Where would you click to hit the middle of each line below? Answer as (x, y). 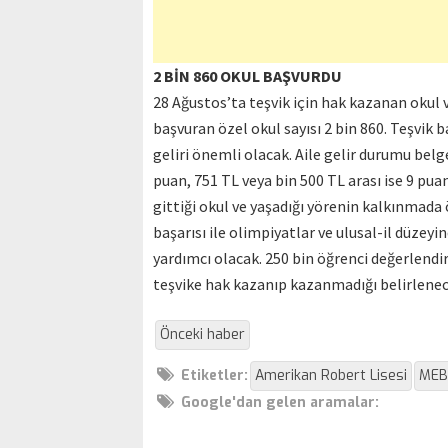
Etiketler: (214, 376)
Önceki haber (202, 335)
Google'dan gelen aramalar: (280, 403)
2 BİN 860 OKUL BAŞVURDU (247, 76)
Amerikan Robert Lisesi (331, 376)
